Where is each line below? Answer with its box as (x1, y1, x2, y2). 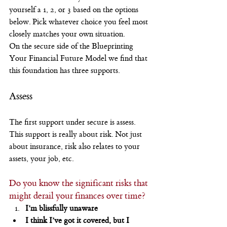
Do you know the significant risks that (9, 178, 150, 189)
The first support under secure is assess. (9, 118, 137, 127)
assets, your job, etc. (9, 154, 73, 164)
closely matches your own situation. (9, 29, 125, 39)
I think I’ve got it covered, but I (25, 216, 131, 225)
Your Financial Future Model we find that (9, 54, 149, 63)
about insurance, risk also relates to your (9, 142, 142, 152)
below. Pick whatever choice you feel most (9, 17, 150, 27)
